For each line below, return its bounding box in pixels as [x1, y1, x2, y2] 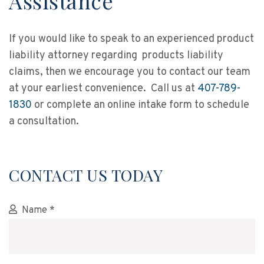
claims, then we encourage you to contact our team [9, 65, 250, 79]
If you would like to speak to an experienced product [9, 32, 254, 46]
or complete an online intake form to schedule [32, 98, 249, 112]
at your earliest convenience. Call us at [9, 82, 197, 95]
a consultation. [9, 115, 79, 128]
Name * [22, 204, 55, 216]
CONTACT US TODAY [9, 164, 163, 186]
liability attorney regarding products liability [9, 49, 223, 62]
